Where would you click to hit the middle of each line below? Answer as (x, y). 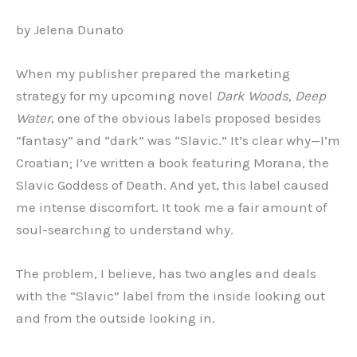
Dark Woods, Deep (269, 96)
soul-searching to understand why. (125, 230)
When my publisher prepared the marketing (153, 74)
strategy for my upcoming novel (114, 96)
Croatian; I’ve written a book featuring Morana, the (173, 163)
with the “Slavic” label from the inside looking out (171, 296)
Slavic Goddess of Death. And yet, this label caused (173, 185)
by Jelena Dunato (70, 29)
